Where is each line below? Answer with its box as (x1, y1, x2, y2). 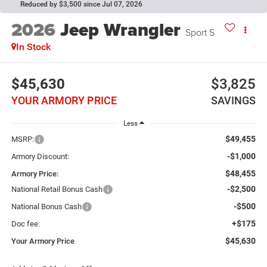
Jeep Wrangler (60, 16, 181, 43)
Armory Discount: (11, 152, 69, 162)
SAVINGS (211, 94, 256, 107)
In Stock (15, 41, 51, 52)
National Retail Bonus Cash (11, 185, 103, 194)
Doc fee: (11, 219, 40, 229)
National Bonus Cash (11, 202, 82, 212)
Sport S (185, 25, 215, 39)
